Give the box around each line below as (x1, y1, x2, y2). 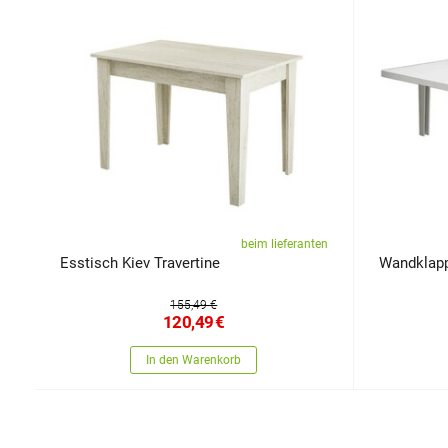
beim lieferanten (240, 236, 328, 251)
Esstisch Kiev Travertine (60, 253, 220, 272)
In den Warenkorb (146, 352, 242, 367)
